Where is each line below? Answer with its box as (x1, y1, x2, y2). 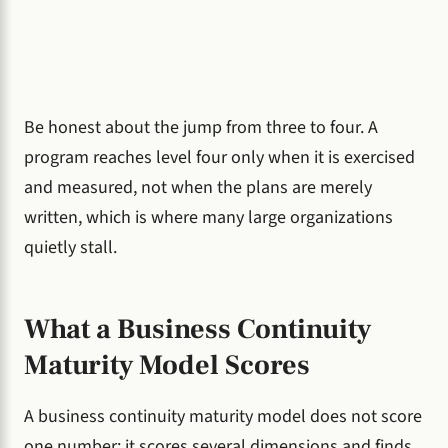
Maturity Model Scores (24, 346, 310, 383)
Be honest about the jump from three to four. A (24, 115, 378, 141)
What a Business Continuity (24, 310, 371, 347)
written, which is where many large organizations (24, 205, 393, 231)
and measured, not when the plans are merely (24, 175, 372, 201)
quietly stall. (24, 235, 117, 261)
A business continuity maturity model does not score (24, 404, 422, 430)
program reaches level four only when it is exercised (24, 145, 415, 171)
